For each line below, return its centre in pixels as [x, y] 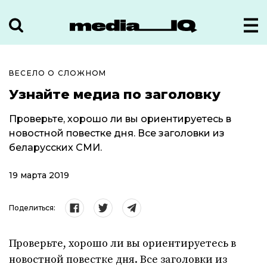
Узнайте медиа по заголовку [115, 94]
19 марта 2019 [39, 175]
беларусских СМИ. [55, 148]
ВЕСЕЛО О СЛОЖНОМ [58, 73]
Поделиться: [32, 208]
